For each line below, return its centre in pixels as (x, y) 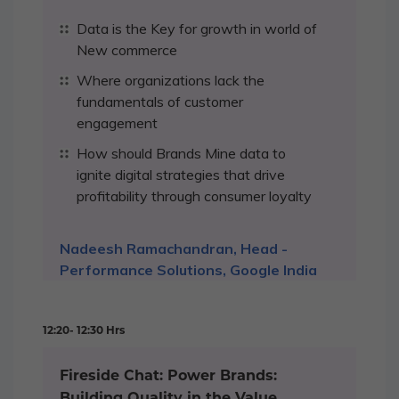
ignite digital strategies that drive (181, 175)
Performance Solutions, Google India (188, 270)
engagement (117, 123)
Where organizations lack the (171, 81)
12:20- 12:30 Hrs (84, 330)
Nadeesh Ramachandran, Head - (174, 249)
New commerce (127, 50)
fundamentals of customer (160, 102)
